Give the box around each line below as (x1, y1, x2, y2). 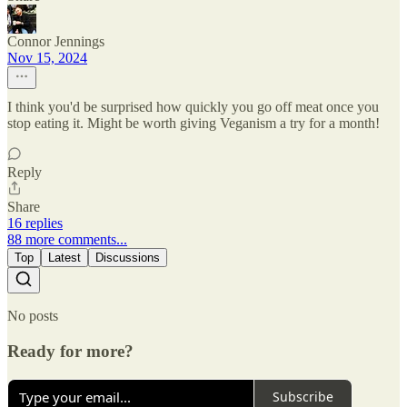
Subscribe (273, 388, 333, 405)
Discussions (95, 251, 160, 265)
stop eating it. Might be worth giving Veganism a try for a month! (7, 115, 380, 132)
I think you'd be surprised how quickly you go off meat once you (7, 99, 379, 115)
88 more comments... (7, 232, 127, 248)
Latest (48, 251, 81, 265)
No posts (7, 308, 58, 324)
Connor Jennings (7, 34, 104, 50)
